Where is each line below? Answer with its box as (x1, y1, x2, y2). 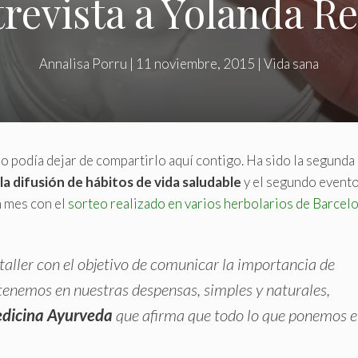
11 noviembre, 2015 (136, 55, 255, 72)
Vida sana (264, 55, 319, 72)
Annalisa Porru (39, 55, 127, 72)
